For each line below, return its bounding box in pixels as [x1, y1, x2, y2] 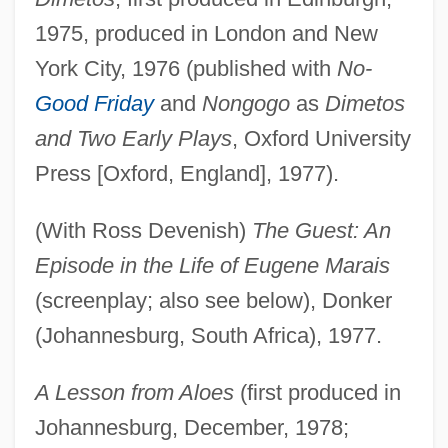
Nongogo [201, 90, 290, 116]
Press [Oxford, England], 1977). [34, 160, 339, 186]
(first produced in [233, 379, 401, 405]
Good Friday [34, 90, 154, 116]
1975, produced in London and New [34, 20, 378, 46]
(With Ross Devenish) [34, 217, 252, 243]
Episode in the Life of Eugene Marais [34, 252, 390, 278]
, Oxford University [231, 125, 411, 151]
